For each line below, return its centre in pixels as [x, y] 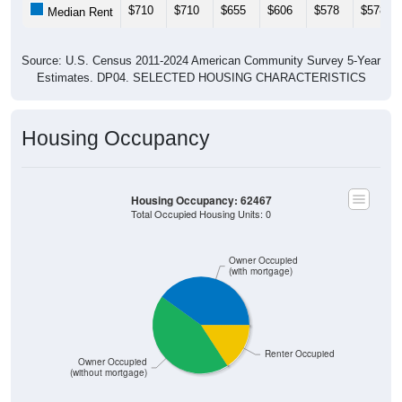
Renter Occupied [299, 354]
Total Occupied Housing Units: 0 [201, 214]
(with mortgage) [261, 271]
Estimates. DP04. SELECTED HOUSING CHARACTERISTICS [201, 77]
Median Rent [79, 12]
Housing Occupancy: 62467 [201, 200]
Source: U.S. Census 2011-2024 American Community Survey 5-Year [201, 60]
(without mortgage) [109, 372]
